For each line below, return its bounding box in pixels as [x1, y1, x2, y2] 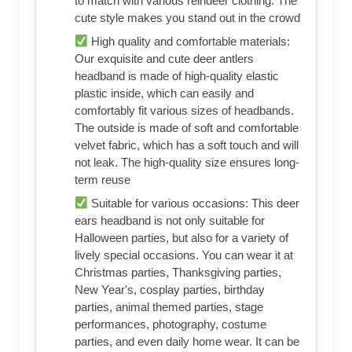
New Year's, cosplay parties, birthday [75, 283, 265, 297]
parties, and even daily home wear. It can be [75, 335, 299, 349]
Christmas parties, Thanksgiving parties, [75, 266, 281, 280]
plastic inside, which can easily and [75, 86, 254, 101]
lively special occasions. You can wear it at [75, 248, 293, 262]
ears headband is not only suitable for [75, 214, 265, 228]
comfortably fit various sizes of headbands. [75, 104, 294, 118]
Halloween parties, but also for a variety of [75, 231, 288, 245]
